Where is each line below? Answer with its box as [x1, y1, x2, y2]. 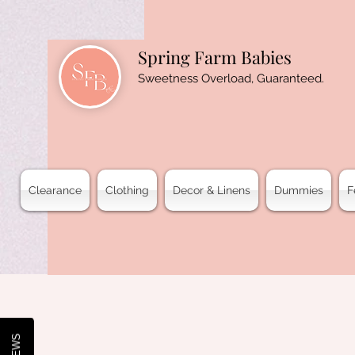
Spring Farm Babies [138, 45, 292, 69]
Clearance [29, 184, 82, 197]
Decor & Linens [173, 184, 250, 197]
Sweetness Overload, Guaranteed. [138, 71, 324, 86]
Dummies [274, 184, 323, 197]
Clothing [105, 184, 149, 197]
